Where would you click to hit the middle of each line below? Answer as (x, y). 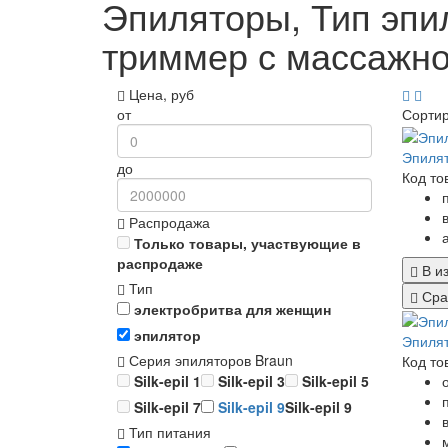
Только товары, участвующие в (247, 243)
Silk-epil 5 (335, 381)
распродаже (160, 263)
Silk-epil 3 (251, 381)
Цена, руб (159, 94)
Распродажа (167, 222)
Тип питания (168, 432)
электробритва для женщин (230, 309)
